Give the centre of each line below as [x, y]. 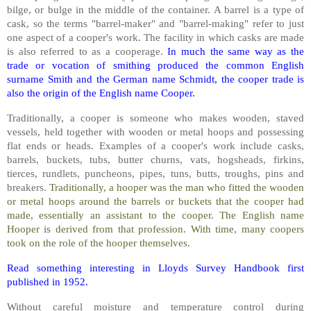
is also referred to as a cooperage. [87, 51]
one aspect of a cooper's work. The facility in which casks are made [155, 37]
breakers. [28, 187]
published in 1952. [48, 281]
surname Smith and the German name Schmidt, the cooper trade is [155, 79]
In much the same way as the [236, 51]
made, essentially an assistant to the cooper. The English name [155, 215]
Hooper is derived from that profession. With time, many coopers [155, 229]
